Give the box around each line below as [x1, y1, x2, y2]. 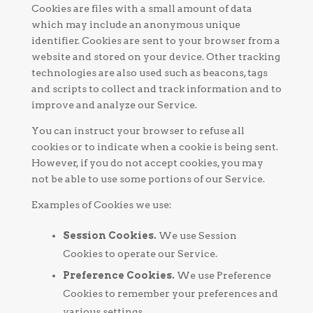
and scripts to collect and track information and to [31, 83, 282, 94]
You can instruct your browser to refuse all [31, 125, 245, 136]
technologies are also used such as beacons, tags [31, 67, 268, 78]
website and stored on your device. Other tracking [31, 51, 280, 62]
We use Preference [174, 270, 271, 281]
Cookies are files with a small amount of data [31, 3, 252, 14]
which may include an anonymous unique [31, 19, 240, 30]
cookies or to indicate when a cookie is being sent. [31, 141, 278, 152]
